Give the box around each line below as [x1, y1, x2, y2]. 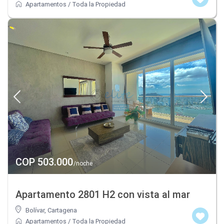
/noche [72, 160, 93, 167]
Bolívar [25, 206, 45, 214]
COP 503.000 [15, 156, 73, 168]
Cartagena [47, 206, 77, 214]
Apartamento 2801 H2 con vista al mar [15, 188, 190, 201]
